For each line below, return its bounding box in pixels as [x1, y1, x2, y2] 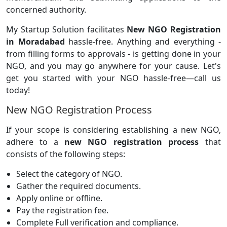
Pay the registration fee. [16, 204, 108, 216]
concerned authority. [6, 4, 88, 15]
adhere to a [6, 136, 64, 147]
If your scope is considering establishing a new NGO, [6, 124, 221, 135]
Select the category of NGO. [16, 168, 122, 179]
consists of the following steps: [6, 148, 125, 160]
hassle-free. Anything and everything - [68, 35, 221, 47]
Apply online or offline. [16, 192, 102, 204]
